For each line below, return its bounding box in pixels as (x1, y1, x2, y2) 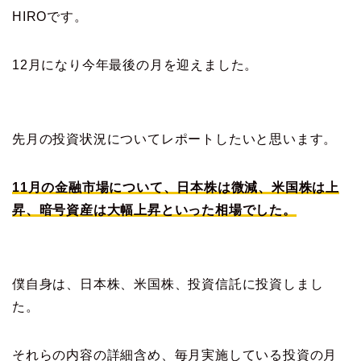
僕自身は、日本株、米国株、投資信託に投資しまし (12, 276, 324, 291)
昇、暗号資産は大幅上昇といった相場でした (12, 202, 283, 217)
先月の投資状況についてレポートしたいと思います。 (12, 131, 338, 146)
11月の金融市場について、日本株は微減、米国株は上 (12, 180, 339, 194)
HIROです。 (12, 9, 88, 23)
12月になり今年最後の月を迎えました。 (12, 57, 259, 72)
